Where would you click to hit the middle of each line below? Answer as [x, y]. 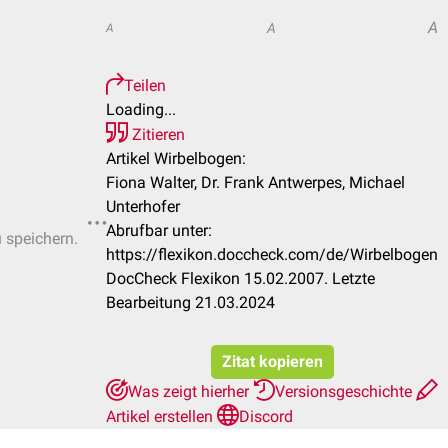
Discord [266, 416]
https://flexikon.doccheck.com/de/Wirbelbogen [272, 254]
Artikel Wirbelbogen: [176, 158]
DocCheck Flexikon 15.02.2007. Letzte [240, 278]
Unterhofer [143, 206]
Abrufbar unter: [159, 230]
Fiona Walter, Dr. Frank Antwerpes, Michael [255, 182]
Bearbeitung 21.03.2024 [190, 302]
